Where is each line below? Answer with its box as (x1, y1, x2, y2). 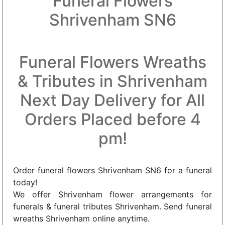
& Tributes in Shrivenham (18, 71, 207, 91)
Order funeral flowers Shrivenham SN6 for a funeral (13, 165, 212, 175)
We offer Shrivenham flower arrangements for (13, 189, 212, 199)
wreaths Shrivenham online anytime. (13, 213, 150, 223)
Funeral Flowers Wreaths (19, 52, 206, 72)
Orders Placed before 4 (24, 109, 201, 129)
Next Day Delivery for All (20, 90, 205, 110)
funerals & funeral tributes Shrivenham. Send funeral (13, 201, 212, 211)
